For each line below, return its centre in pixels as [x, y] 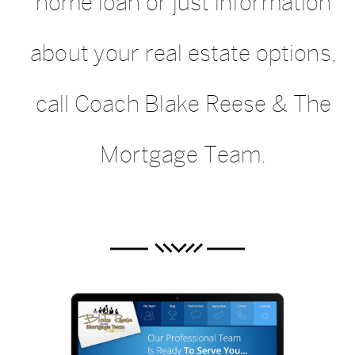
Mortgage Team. [183, 155]
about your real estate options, [183, 53]
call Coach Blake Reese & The [183, 104]
